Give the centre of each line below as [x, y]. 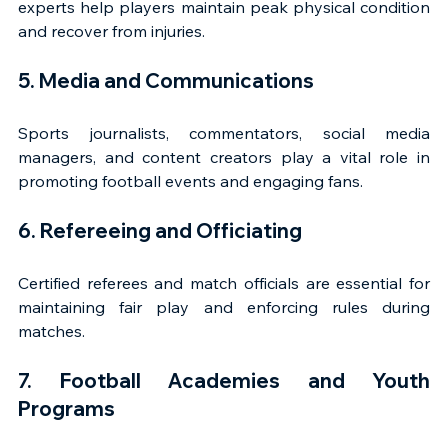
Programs [66, 408]
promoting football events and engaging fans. [190, 181]
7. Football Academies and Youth [224, 380]
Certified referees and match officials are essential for [224, 283]
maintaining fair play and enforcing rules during [224, 307]
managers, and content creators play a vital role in [224, 157]
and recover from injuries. [111, 31]
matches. [51, 331]
